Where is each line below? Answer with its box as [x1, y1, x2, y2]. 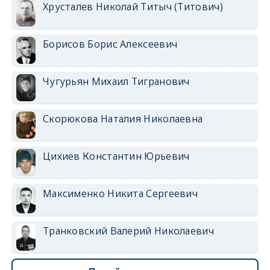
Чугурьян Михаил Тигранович [42, 74, 190, 88]
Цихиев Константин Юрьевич [42, 149, 190, 163]
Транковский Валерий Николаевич [42, 224, 214, 237]
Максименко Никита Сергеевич [42, 186, 198, 200]
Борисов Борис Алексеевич [42, 37, 178, 51]
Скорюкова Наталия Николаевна [42, 111, 203, 125]
